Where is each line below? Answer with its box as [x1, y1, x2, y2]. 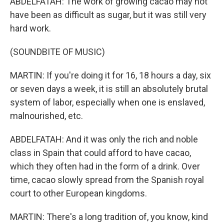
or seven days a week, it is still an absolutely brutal [10, 83, 208, 94]
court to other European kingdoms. [10, 188, 147, 198]
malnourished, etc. [10, 110, 83, 121]
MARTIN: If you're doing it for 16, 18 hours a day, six [10, 70, 211, 80]
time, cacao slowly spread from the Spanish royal [10, 174, 204, 185]
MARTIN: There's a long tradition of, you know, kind [10, 211, 208, 222]
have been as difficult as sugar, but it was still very [10, 9, 206, 20]
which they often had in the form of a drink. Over [10, 161, 200, 171]
